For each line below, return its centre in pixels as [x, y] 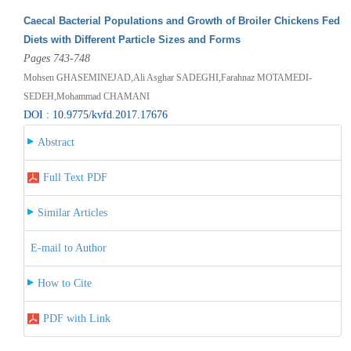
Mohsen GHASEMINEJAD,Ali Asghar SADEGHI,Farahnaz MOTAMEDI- [167, 77]
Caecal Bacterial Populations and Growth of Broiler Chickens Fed [181, 20]
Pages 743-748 [56, 58]
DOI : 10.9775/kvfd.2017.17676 [95, 114]
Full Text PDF [75, 177]
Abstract [56, 142]
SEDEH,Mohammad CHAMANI [86, 96]
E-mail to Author [68, 248]
